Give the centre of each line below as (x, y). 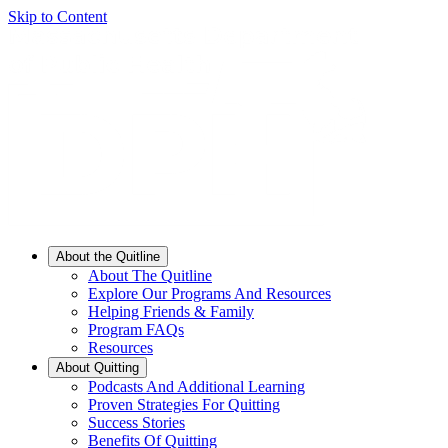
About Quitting (97, 367)
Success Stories (136, 422)
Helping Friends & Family (171, 311)
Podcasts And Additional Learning (196, 386)
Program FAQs (136, 329)
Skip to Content (57, 16)
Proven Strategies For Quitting (184, 404)
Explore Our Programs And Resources (209, 293)
